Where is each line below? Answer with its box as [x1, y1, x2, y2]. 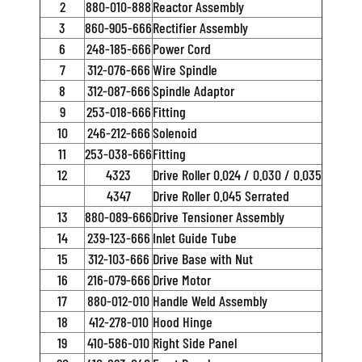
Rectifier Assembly [153, 19, 248, 36]
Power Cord [153, 40, 211, 57]
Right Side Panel [153, 334, 237, 351]
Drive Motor [153, 271, 211, 288]
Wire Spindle [153, 61, 217, 78]
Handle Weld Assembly [153, 292, 267, 309]
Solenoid [153, 124, 197, 141]
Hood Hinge [153, 313, 213, 330]
